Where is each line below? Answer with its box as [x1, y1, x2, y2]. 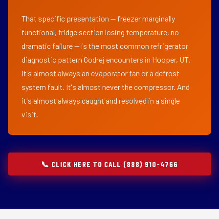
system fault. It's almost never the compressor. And [22, 82, 190, 91]
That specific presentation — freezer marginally [22, 14, 175, 23]
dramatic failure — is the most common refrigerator [22, 41, 188, 50]
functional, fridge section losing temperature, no [22, 27, 179, 37]
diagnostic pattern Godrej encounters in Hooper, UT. [22, 55, 191, 64]
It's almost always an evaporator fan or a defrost [22, 68, 179, 78]
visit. [22, 109, 38, 119]
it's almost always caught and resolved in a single [22, 96, 180, 105]
